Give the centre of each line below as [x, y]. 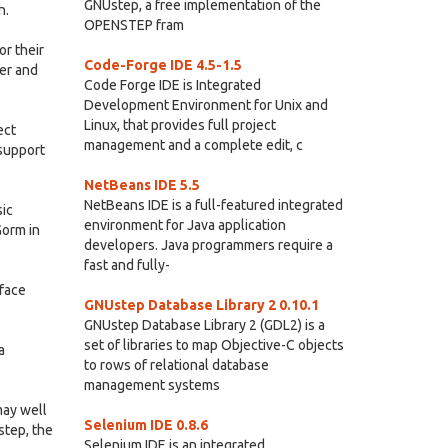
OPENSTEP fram [133, 25]
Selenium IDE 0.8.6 [145, 425]
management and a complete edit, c [193, 145]
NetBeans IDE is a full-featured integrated [213, 205]
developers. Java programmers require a [208, 245]
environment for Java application [184, 225]
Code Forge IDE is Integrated [172, 85]
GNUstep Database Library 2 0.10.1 [201, 305]
